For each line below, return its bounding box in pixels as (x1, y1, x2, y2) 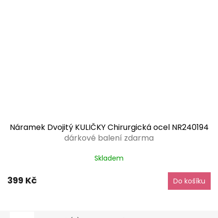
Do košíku (173, 176, 205, 186)
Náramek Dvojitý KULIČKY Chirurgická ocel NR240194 (9, 122, 209, 133)
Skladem (94, 153, 124, 163)
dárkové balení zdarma (64, 132, 154, 144)
